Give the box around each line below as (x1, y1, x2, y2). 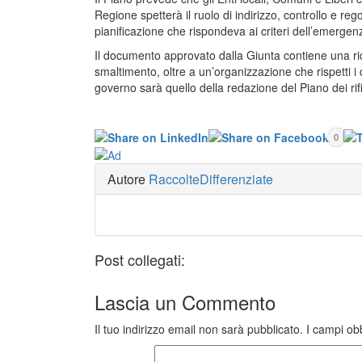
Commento (182, 288, 276, 317)
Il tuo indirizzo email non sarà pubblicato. (95, 321, 303, 338)
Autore (107, 170, 149, 189)
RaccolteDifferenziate (149, 170, 273, 189)
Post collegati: (95, 249, 185, 271)
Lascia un (95, 288, 182, 317)
